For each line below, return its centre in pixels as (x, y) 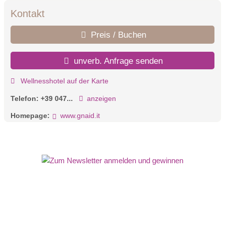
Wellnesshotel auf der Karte (63, 81)
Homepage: (30, 116)
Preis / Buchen (117, 35)
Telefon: (26, 98)
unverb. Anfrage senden (117, 61)
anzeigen (101, 98)
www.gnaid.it (80, 116)
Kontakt (28, 14)
